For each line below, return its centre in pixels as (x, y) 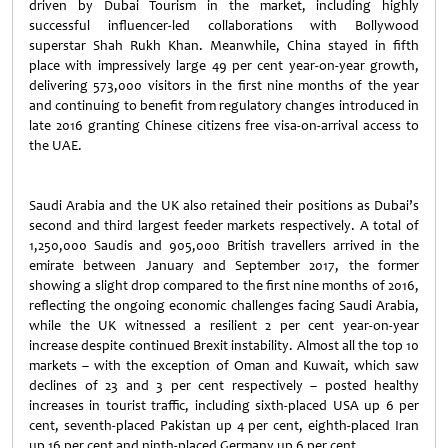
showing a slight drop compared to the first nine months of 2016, (224, 285)
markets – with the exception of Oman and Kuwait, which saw (224, 365)
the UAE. (55, 145)
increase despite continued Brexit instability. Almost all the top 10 (224, 345)
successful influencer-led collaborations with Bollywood (224, 25)
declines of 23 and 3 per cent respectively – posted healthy (224, 385)
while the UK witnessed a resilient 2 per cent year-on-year (224, 325)
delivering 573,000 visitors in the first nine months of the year (224, 85)
